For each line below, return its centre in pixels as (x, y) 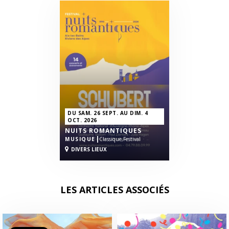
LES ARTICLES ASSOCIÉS (114, 190)
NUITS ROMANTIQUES (103, 131)
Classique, (111, 139)
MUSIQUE (80, 139)
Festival (132, 139)
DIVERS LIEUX (89, 150)
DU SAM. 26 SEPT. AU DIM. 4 (108, 113)
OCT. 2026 (82, 120)
